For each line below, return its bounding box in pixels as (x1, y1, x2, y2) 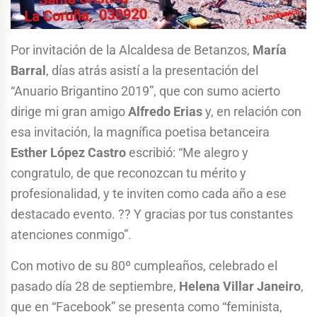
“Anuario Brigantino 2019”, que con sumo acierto (11, 83, 280, 99)
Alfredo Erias (128, 104, 202, 120)
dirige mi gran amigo (11, 104, 128, 120)
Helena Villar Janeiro (179, 279, 301, 294)
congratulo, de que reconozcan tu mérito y (11, 166, 246, 181)
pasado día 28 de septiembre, (11, 279, 179, 294)
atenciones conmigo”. (11, 227, 132, 243)
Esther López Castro (11, 145, 126, 161)
